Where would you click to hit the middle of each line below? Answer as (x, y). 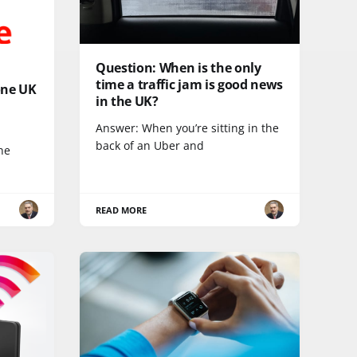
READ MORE (122, 210)
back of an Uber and (150, 145)
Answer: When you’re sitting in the (187, 127)
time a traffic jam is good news (190, 84)
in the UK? (127, 101)
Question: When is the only (178, 67)
